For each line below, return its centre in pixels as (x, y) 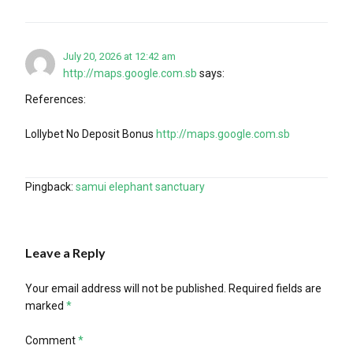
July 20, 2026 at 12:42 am (119, 56)
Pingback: (50, 186)
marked (46, 306)
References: (56, 99)
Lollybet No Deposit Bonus (91, 134)
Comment (52, 341)
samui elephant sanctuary (140, 186)
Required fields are (275, 289)
